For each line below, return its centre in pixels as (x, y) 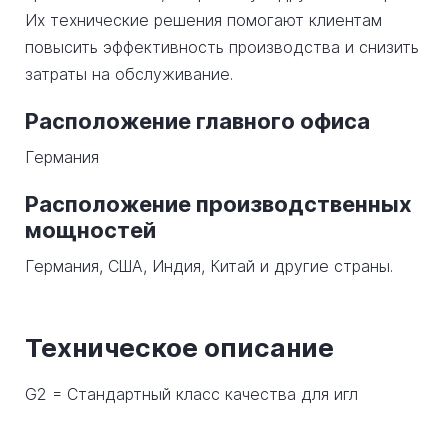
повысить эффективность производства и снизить (222, 47)
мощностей (90, 230)
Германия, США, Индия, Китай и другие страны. (209, 266)
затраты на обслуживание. (129, 74)
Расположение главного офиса (197, 121)
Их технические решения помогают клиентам (203, 20)
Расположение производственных (218, 204)
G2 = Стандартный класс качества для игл (191, 394)
